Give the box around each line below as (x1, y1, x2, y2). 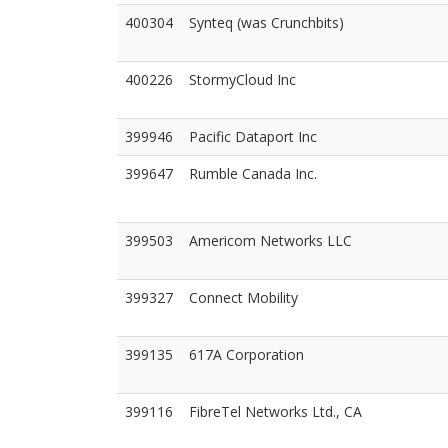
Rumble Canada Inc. (189, 164, 317, 183)
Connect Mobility (189, 288, 298, 307)
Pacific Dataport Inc (189, 127, 317, 146)
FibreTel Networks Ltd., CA (189, 402, 362, 421)
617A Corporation (189, 345, 304, 364)
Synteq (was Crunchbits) (189, 13, 344, 32)
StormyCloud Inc (189, 70, 296, 89)
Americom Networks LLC (189, 231, 352, 250)
